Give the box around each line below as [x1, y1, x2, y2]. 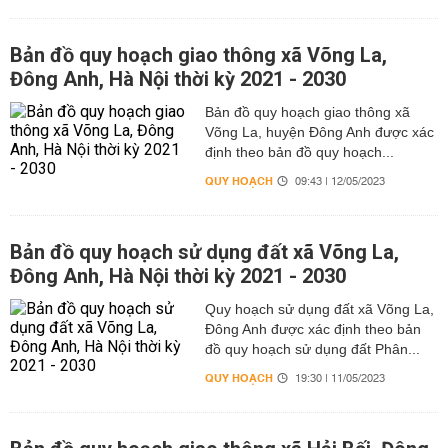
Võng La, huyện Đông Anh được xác [204, 124, 434, 140]
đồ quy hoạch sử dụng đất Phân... [204, 341, 420, 357]
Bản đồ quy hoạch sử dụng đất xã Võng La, [10, 240, 399, 264]
